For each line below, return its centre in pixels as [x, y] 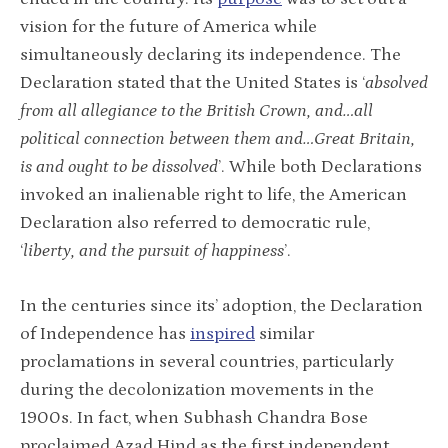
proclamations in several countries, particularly [207, 361]
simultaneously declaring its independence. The [210, 54]
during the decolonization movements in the [197, 389]
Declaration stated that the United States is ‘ [192, 82]
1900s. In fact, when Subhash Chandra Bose [194, 417]
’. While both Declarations [320, 166]
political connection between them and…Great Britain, [217, 138]
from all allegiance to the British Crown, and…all [196, 110]
